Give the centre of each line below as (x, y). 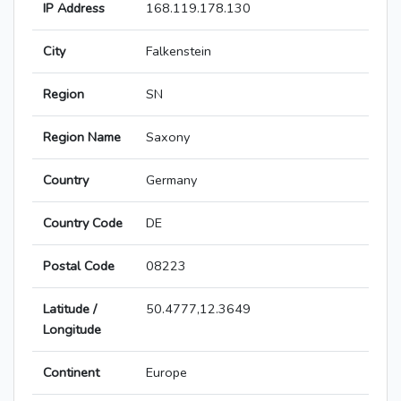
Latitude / (70, 309)
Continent (71, 373)
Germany (171, 180)
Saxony (168, 137)
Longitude (72, 330)
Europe (166, 373)
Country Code (83, 223)
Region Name (82, 137)
